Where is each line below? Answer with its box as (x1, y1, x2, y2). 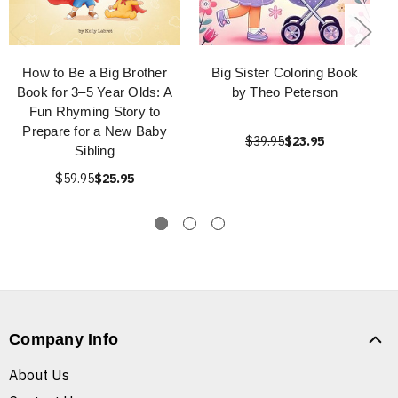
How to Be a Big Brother (22, 65, 167, 81)
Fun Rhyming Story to (28, 104, 161, 120)
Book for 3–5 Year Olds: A (16, 84, 173, 100)
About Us (9, 366, 69, 385)
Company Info (9, 330, 118, 349)
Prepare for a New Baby (22, 123, 167, 139)
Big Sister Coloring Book (211, 65, 358, 81)
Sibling (75, 143, 115, 159)
